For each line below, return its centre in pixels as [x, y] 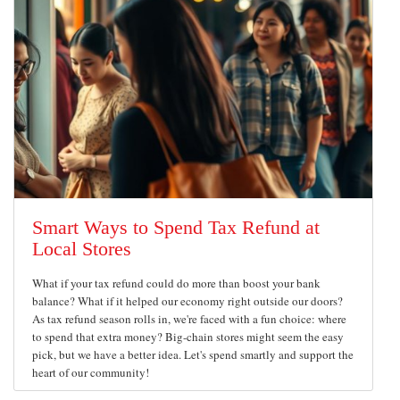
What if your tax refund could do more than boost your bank [176, 283]
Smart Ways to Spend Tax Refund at [176, 227]
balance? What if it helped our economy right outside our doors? [187, 301]
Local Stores [82, 249]
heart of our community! [92, 372]
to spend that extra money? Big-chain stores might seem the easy [188, 337]
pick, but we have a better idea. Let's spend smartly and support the [193, 354]
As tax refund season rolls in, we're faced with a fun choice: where [189, 319]
